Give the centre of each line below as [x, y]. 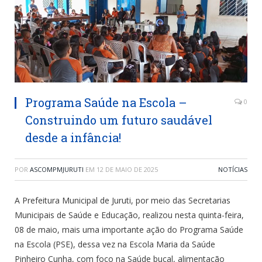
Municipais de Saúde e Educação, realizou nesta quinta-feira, [129, 215]
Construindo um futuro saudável [119, 120]
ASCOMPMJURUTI [57, 170]
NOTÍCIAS [233, 170]
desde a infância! [73, 138]
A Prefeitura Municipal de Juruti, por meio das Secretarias [123, 201]
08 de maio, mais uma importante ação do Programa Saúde [129, 230]
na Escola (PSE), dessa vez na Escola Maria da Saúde [115, 244]
